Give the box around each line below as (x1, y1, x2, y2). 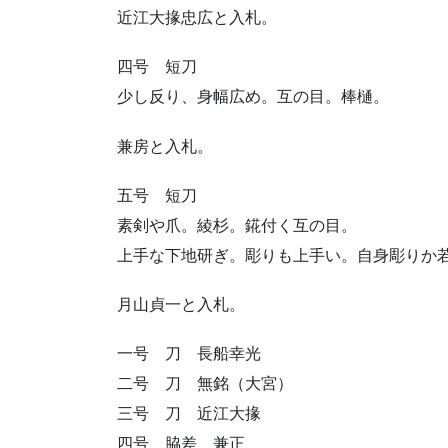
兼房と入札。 (117, 137, 213, 155)
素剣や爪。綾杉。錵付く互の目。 (117, 216, 357, 234)
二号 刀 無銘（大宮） (117, 375, 293, 393)
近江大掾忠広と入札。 (117, 9, 277, 27)
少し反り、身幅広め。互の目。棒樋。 (117, 88, 389, 106)
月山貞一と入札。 (117, 296, 245, 314)
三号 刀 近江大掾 (117, 405, 261, 423)
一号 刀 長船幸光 (117, 345, 261, 363)
